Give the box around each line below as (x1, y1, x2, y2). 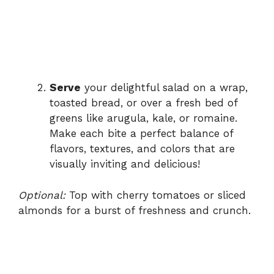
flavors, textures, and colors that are (50, 143, 235, 155)
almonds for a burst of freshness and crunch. (18, 204, 251, 217)
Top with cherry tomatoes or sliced (65, 188, 246, 201)
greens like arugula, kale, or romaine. (50, 112, 237, 125)
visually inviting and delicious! (50, 158, 200, 171)
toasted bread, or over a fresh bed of (50, 97, 237, 109)
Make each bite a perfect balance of (50, 127, 233, 140)
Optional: (18, 188, 65, 201)
